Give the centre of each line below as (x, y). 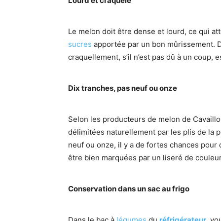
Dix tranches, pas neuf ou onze (123, 88)
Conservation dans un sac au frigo (129, 188)
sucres (80, 44)
